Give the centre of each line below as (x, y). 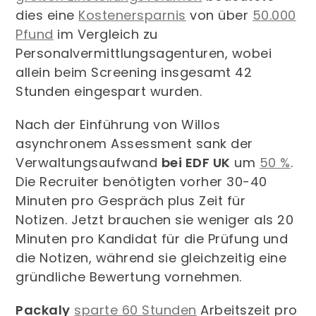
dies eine (47, 16)
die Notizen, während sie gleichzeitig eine (151, 258)
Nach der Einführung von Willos (118, 125)
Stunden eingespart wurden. (109, 92)
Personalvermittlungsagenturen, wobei (144, 54)
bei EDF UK (196, 163)
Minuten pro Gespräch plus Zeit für (131, 201)
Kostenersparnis (132, 16)
